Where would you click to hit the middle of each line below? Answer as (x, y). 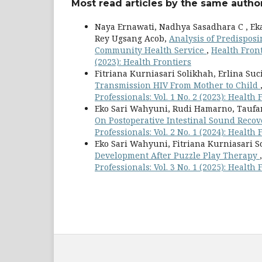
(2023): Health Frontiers (143, 62)
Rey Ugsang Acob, (132, 39)
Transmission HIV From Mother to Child (177, 85)
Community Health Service (151, 50)
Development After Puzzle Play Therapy (177, 156)
